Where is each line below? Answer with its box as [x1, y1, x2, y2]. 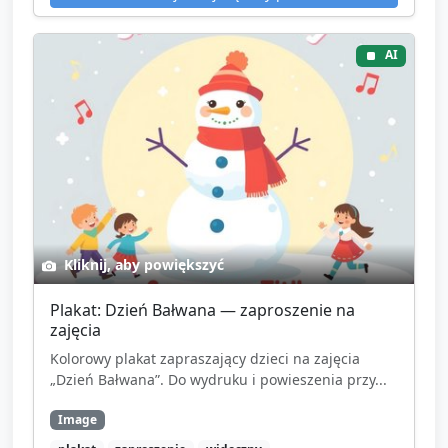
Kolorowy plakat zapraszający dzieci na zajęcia [50, 349, 360, 369]
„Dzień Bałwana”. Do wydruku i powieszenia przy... [50, 370, 387, 390]
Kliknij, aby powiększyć [60, 255, 224, 275]
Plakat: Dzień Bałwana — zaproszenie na [50, 299, 355, 322]
